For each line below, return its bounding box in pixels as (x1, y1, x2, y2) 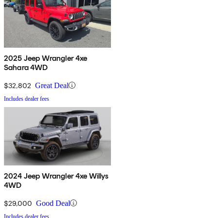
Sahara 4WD (4, 62, 48, 72)
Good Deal (36, 199, 70, 207)
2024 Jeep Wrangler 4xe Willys (4, 171, 109, 181)
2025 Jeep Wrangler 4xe (4, 53, 88, 63)
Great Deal (35, 81, 69, 90)
